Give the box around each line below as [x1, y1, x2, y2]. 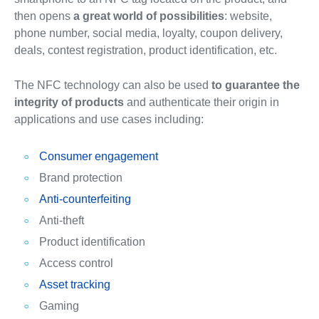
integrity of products [14, 96, 124, 109]
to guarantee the [211, 79, 300, 92]
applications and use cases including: [14, 113, 204, 126]
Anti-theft [38, 214, 84, 227]
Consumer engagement [38, 150, 158, 163]
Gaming [38, 300, 79, 313]
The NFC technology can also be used [14, 79, 211, 92]
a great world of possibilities [73, 10, 224, 23]
